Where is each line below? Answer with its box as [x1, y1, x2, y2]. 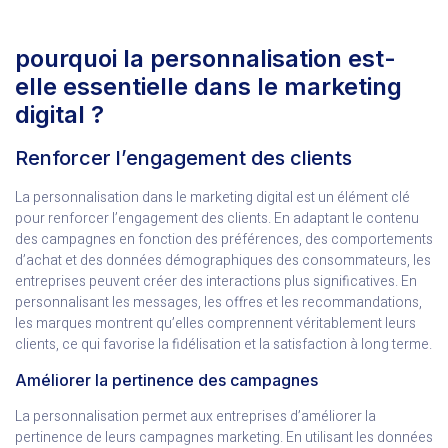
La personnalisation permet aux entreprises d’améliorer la [15, 405, 376, 427]
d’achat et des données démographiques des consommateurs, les [15, 250, 431, 272]
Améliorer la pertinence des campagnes [15, 369, 318, 390]
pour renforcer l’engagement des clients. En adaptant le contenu [15, 208, 419, 230]
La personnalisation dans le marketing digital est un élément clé [15, 187, 410, 209]
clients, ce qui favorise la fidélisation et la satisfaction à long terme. [15, 334, 432, 356]
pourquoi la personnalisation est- [15, 44, 396, 74]
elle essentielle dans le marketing [15, 72, 402, 102]
